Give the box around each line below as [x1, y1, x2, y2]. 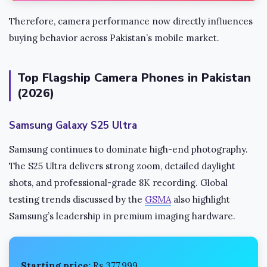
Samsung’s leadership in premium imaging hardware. [9, 210, 235, 222]
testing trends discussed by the [9, 193, 145, 205]
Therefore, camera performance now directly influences [9, 15, 253, 27]
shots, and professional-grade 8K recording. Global [9, 176, 228, 188]
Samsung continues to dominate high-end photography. [9, 143, 248, 155]
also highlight [171, 193, 230, 205]
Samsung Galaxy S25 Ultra [9, 118, 137, 132]
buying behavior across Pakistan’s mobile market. [9, 32, 219, 44]
